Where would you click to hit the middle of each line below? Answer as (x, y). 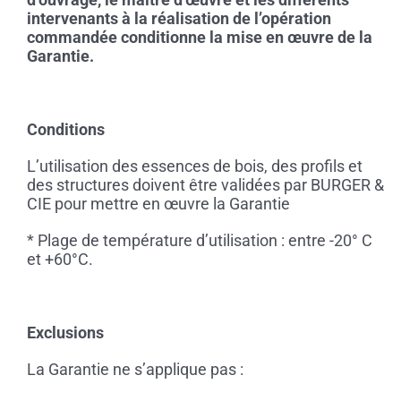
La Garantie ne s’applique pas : (135, 370)
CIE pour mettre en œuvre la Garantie (158, 204)
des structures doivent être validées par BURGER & (205, 185)
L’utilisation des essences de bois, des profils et (194, 166)
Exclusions (65, 333)
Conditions (65, 130)
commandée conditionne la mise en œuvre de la (199, 38)
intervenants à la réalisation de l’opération (179, 19)
